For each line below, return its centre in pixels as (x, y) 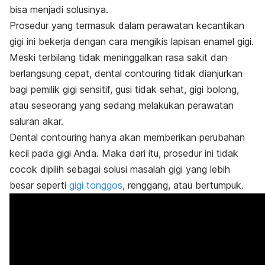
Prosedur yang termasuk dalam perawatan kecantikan (127, 25)
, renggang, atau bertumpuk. (183, 185)
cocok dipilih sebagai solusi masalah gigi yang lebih (120, 169)
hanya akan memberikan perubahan (166, 137)
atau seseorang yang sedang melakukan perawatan (122, 105)
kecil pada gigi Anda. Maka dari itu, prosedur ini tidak (124, 153)
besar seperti (39, 185)
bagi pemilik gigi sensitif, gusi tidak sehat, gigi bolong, (124, 89)
